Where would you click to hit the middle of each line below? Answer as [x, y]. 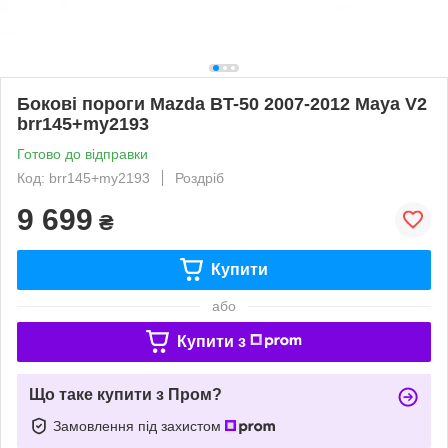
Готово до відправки [82, 153]
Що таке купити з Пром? [125, 394]
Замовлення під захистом [139, 425]
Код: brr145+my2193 [83, 177]
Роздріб [199, 177]
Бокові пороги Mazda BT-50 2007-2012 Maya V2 [222, 103]
